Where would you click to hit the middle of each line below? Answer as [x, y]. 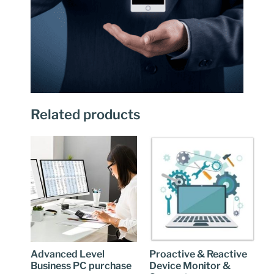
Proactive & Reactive [198, 254]
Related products [86, 114]
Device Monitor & [190, 266]
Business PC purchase [81, 266]
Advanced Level [68, 254]
